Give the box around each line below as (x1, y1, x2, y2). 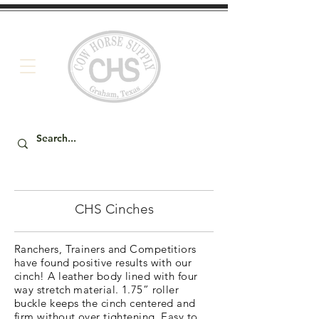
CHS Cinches (74, 201, 154, 217)
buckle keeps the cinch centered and (14, 296, 196, 310)
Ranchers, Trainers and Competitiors (14, 242, 197, 256)
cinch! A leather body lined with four (14, 269, 198, 283)
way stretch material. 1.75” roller (14, 283, 179, 296)
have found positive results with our (14, 256, 192, 269)
